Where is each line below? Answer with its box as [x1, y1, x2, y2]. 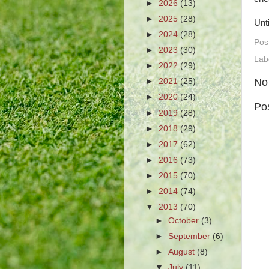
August [168, 247, 198, 257]
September [168, 232, 213, 241]
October [168, 216, 202, 225]
